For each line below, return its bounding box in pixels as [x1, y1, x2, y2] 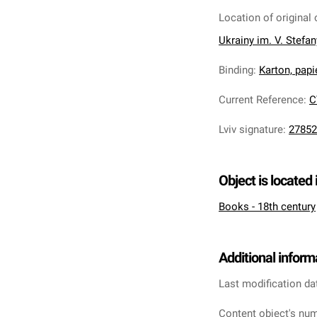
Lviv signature [219, 123, 283, 136]
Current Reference [219, 93, 304, 106]
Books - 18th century [219, 200, 316, 213]
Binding [219, 64, 253, 76]
